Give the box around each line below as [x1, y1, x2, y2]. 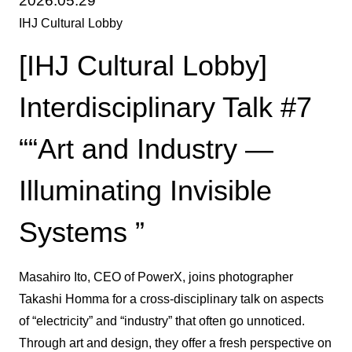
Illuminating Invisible [18, 174, 272, 207]
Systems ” [18, 216, 145, 248]
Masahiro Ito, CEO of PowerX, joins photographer [18, 269, 293, 284]
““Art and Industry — [18, 133, 273, 165]
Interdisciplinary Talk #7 [18, 91, 312, 123]
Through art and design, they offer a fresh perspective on [18, 335, 332, 350]
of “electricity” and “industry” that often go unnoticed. [18, 313, 305, 328]
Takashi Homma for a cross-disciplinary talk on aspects [18, 291, 324, 306]
